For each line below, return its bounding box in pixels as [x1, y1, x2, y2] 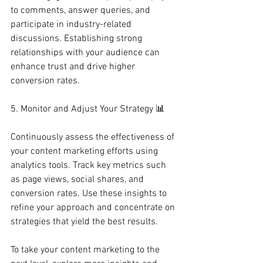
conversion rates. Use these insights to [11, 188, 169, 200]
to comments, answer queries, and [11, 5, 153, 16]
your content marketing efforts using [11, 146, 160, 157]
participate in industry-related [11, 19, 134, 31]
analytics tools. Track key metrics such [11, 160, 168, 171]
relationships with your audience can [11, 47, 162, 59]
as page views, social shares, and [11, 174, 146, 186]
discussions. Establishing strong [11, 33, 144, 45]
